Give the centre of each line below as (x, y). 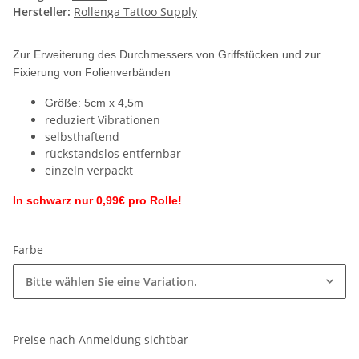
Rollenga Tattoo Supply (135, 12)
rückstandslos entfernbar (113, 154)
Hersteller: (42, 12)
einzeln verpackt (89, 171)
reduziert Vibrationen (103, 120)
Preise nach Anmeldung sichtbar (101, 340)
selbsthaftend (82, 137)
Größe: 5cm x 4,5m (94, 103)
